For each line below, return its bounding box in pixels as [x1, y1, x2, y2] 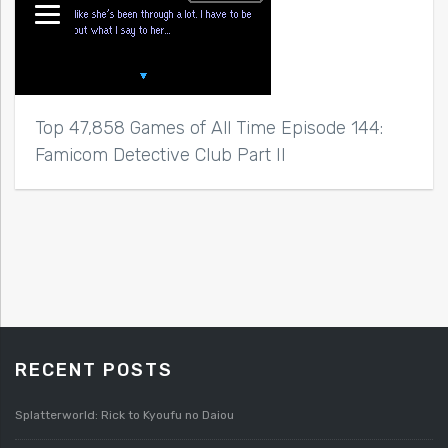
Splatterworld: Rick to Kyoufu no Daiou [15, 408, 234, 423]
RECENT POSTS [15, 359, 173, 382]
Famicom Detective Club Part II [35, 143, 286, 166]
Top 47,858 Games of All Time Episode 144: [35, 116, 383, 139]
